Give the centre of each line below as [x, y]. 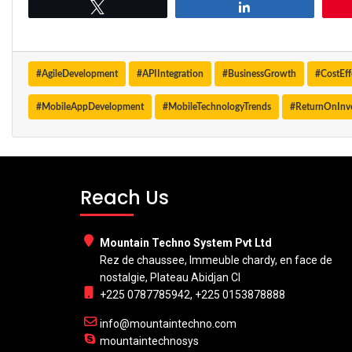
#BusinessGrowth [259, 74]
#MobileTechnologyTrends [217, 107]
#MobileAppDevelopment [90, 107]
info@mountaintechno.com [168, 324]
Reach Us [125, 198]
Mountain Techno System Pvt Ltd [186, 243]
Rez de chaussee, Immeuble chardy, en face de [216, 260]
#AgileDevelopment [77, 74]
